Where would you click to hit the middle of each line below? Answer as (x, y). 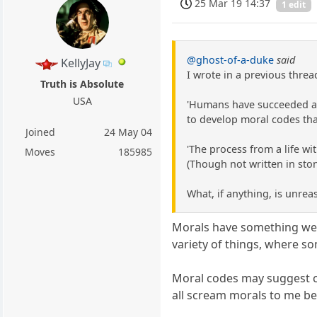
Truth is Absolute (82, 84)
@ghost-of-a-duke (231, 60)
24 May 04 (128, 132)
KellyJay (80, 63)
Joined (40, 132)
